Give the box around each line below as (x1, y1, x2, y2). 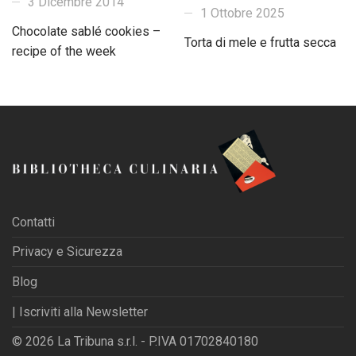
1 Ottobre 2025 (200, 5, 284, 21)
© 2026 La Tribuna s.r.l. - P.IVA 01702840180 (12, 333, 258, 349)
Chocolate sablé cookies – (12, 23, 161, 39)
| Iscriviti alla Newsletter (12, 304, 148, 319)
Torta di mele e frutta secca (184, 34, 336, 50)
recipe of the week (12, 43, 116, 59)
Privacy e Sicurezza (12, 244, 122, 260)
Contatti (12, 214, 55, 230)
